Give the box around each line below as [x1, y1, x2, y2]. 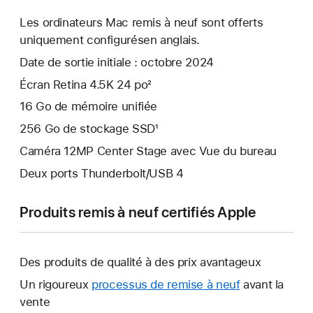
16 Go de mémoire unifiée [20, 99, 158, 114]
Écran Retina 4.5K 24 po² [20, 77, 152, 92]
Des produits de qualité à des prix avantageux [20, 254, 261, 269]
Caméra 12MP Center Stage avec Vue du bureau [20, 143, 277, 158]
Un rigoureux [20, 277, 92, 291]
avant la [240, 277, 284, 291]
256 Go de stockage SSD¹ [20, 122, 158, 136]
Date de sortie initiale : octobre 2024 [20, 54, 214, 69]
